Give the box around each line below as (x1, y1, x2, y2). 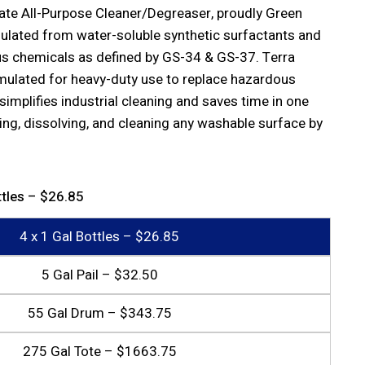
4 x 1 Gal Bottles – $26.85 (20, 226, 180, 247)
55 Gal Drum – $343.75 (27, 303, 172, 323)
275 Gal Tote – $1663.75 (22, 341, 177, 362)
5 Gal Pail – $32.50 (41, 265, 158, 285)
